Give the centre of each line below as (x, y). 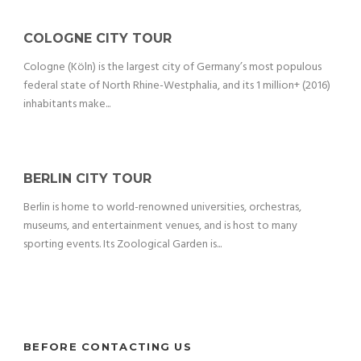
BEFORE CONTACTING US (108, 347)
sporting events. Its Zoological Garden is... (122, 245)
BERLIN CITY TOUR (87, 179)
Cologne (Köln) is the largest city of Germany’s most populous (172, 68)
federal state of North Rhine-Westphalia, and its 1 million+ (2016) (177, 86)
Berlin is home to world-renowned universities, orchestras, (162, 208)
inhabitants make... (67, 105)
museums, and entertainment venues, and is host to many (160, 226)
